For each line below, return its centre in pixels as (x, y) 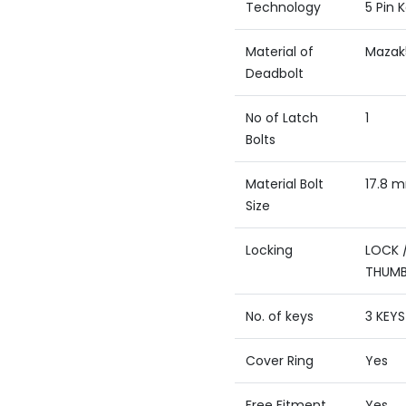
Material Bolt (285, 184)
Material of (280, 52)
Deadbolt (275, 73)
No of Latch (282, 118)
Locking (269, 250)
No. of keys (280, 316)
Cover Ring (280, 361)
